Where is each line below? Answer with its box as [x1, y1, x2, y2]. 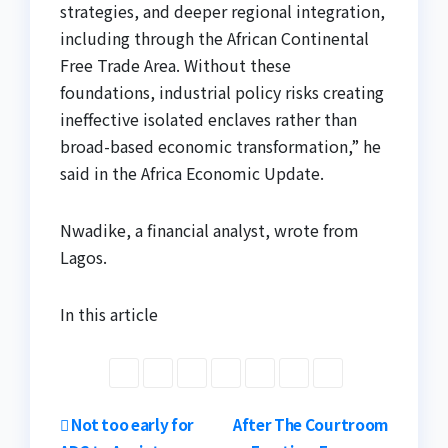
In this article [60, 302, 158, 327]
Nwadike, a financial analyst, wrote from [60, 218, 359, 243]
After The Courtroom [232, 413, 388, 436]
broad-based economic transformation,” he [60, 134, 381, 159]
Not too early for [68, 413, 195, 436]
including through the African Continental [60, 26, 369, 51]
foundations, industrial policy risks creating [60, 80, 384, 105]
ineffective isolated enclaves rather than [60, 107, 357, 132]
